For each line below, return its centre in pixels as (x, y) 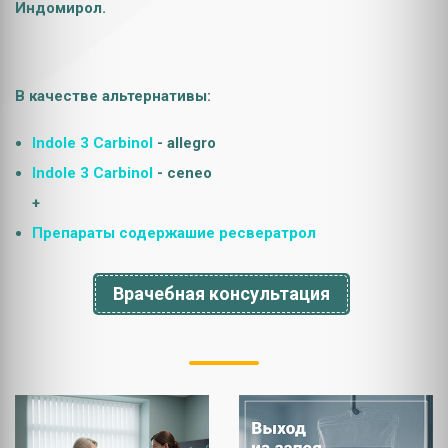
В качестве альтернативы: (113, 96)
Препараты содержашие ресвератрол (174, 233)
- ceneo (182, 173)
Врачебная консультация (221, 293)
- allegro (184, 143)
